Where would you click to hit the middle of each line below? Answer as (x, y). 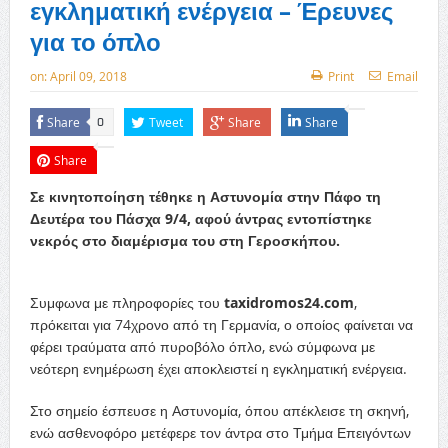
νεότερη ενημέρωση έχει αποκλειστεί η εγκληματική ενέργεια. (218, 368)
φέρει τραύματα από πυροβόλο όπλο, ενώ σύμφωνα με (202, 346)
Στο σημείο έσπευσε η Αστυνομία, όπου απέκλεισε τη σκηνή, (219, 410)
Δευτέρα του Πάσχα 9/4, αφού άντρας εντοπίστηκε (200, 218)
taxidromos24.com (288, 302)
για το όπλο (95, 42)
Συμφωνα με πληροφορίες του (126, 302)
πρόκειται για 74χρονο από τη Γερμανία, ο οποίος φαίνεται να (221, 324)
